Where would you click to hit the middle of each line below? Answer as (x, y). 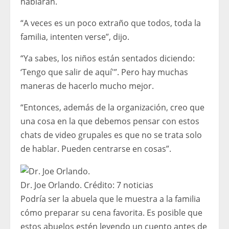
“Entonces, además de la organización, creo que (112, 108)
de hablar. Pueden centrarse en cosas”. (96, 149)
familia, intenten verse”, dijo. (75, 37)
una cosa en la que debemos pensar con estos (110, 121)
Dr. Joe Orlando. (51, 185)
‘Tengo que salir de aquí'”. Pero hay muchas (104, 72)
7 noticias (135, 185)
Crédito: (99, 185)
